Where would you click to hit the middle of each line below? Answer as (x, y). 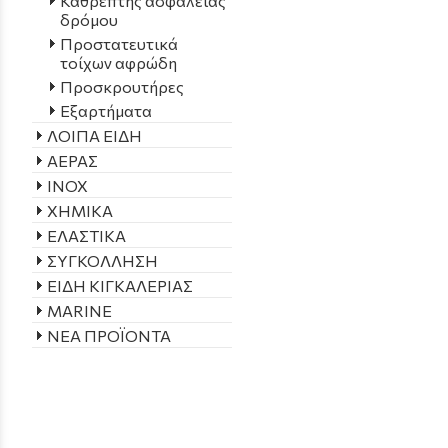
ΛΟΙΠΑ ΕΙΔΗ (94, 135)
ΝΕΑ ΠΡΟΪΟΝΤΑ (109, 335)
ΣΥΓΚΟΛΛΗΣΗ (102, 260)
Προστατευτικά (119, 43)
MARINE (79, 310)
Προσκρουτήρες (122, 86)
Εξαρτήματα (106, 110)
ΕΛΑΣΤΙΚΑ (86, 235)
